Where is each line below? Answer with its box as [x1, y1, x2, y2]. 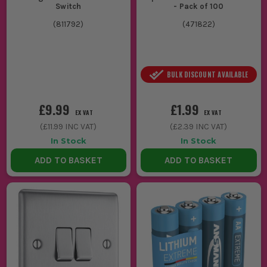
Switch [55, 1, 82, 11]
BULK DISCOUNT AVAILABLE [166, 70, 249, 80]
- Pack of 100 [173, 1, 224, 11]
